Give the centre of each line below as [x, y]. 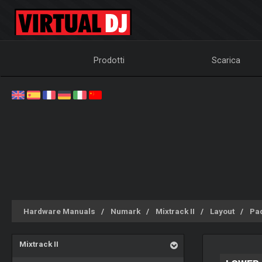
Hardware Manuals [59, 211]
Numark [125, 211]
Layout [222, 211]
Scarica [226, 60]
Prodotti [109, 60]
